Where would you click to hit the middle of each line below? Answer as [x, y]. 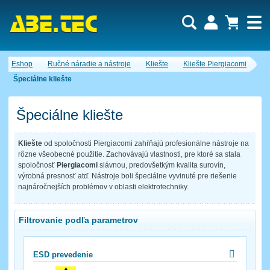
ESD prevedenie [63, 254]
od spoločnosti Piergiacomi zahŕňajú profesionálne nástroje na [146, 143]
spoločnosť [37, 165]
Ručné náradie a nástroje [89, 64]
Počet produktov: [122, 71]
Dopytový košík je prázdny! [138, 58]
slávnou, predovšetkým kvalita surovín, [162, 165]
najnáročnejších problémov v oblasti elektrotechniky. [103, 187]
